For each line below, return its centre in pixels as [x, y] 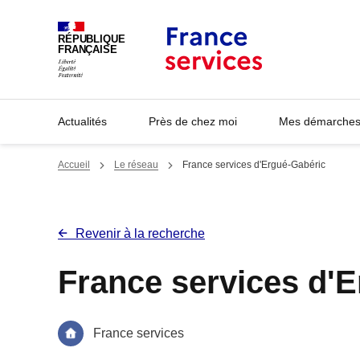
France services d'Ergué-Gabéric [254, 165]
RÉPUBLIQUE [92, 40]
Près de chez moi [193, 121]
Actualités [82, 121]
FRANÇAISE [88, 50]
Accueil [74, 165]
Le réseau [136, 165]
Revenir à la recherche [140, 233]
